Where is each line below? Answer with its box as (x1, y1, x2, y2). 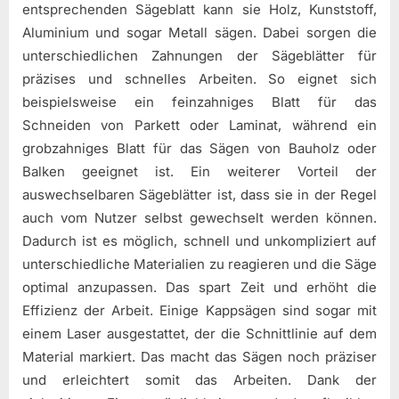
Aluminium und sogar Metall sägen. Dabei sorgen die (22, 23, 377, 41)
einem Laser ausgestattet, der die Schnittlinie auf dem (22, 324, 377, 342)
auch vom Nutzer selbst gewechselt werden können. (22, 208, 377, 226)
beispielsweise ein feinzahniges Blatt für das (22, 93, 377, 110)
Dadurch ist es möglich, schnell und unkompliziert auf (22, 232, 377, 249)
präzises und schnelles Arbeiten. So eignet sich (22, 69, 377, 87)
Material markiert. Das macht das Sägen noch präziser (22, 347, 377, 365)
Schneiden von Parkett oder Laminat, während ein (22, 116, 377, 134)
